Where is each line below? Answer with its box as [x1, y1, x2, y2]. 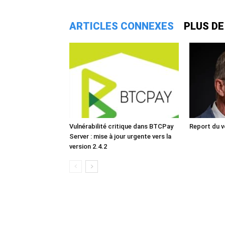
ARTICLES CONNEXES [69, 20, 174, 32]
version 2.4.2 [69, 143, 107, 150]
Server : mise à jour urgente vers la [69, 133, 171, 140]
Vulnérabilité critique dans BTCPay [69, 123, 173, 130]
